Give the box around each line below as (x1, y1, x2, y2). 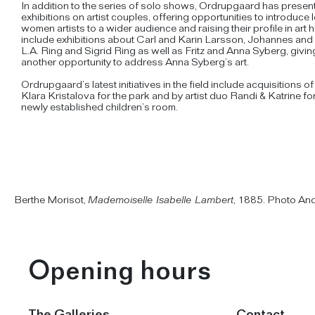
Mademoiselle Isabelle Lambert (88, 195, 233, 207)
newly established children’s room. (21, 103, 178, 114)
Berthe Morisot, (14, 195, 88, 207)
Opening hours (28, 260, 211, 288)
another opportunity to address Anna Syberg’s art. (21, 58, 249, 69)
